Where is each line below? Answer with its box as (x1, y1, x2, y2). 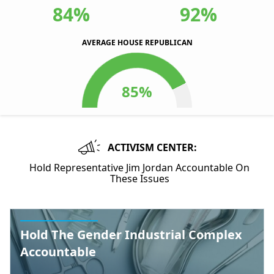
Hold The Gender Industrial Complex (20, 226, 242, 243)
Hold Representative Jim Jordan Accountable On (29, 161, 250, 174)
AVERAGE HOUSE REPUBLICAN (81, 37, 193, 48)
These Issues (109, 172, 169, 185)
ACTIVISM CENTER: (107, 140, 197, 154)
